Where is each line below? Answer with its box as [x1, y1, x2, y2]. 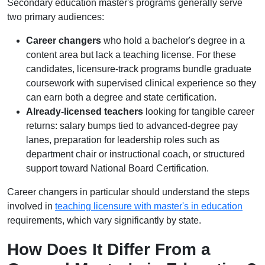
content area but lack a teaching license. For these [26, 50, 236, 60]
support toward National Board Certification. [26, 163, 209, 173]
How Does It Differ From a [7, 240, 211, 258]
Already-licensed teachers [26, 106, 143, 117]
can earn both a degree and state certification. [26, 92, 216, 102]
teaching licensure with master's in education [55, 201, 243, 211]
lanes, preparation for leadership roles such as [26, 135, 219, 145]
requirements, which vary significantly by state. [7, 215, 201, 225]
